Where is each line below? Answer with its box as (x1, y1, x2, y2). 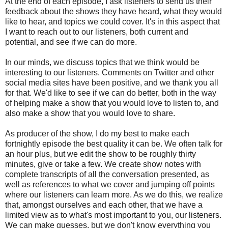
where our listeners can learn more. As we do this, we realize (5, 190, 223, 199)
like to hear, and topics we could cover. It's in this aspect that (5, 17, 220, 26)
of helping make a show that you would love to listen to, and (5, 98, 219, 107)
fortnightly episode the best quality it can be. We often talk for (5, 139, 222, 148)
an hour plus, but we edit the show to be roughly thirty (5, 149, 196, 158)
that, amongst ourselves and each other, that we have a (5, 200, 203, 209)
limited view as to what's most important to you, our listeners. (5, 210, 221, 219)
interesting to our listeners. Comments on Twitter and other (5, 68, 214, 77)
